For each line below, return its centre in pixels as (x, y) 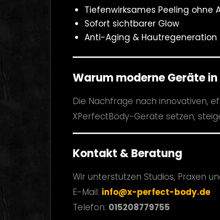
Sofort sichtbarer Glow (132, 23)
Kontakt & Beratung (127, 154)
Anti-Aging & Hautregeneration (151, 37)
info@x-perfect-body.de (156, 192)
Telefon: (91, 207)
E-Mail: (87, 192)
